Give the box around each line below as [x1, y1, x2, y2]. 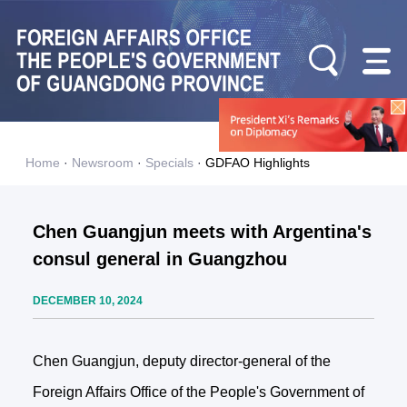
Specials [144, 155, 194, 171]
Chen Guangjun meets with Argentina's [32, 222, 372, 243]
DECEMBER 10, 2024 [32, 294, 143, 308]
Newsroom [71, 155, 134, 171]
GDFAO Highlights [204, 155, 310, 171]
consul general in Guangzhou [32, 249, 287, 270]
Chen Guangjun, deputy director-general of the [32, 353, 331, 370]
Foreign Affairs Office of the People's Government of [32, 384, 364, 401]
